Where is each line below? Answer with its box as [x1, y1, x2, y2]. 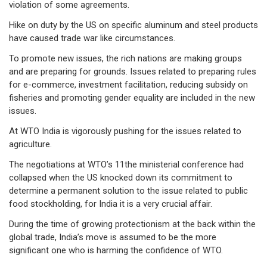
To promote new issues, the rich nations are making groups [9, 53, 242, 64]
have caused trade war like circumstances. [9, 33, 175, 44]
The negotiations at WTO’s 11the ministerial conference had [9, 159, 244, 170]
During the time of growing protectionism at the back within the [9, 219, 256, 230]
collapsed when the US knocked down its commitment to [9, 172, 232, 184]
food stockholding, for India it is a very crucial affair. [9, 198, 212, 210]
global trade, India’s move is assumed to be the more [9, 232, 216, 243]
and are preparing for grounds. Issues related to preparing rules [9, 66, 256, 77]
